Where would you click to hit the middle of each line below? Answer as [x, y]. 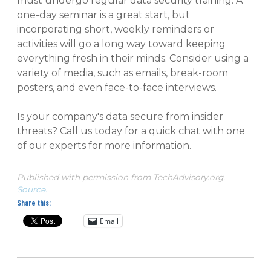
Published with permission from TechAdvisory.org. [121, 178]
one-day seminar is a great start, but [103, 15]
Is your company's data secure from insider [120, 117]
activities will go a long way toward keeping [121, 44]
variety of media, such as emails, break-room [122, 73]
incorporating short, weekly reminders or [116, 30]
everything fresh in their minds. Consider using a [133, 59]
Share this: [34, 204]
